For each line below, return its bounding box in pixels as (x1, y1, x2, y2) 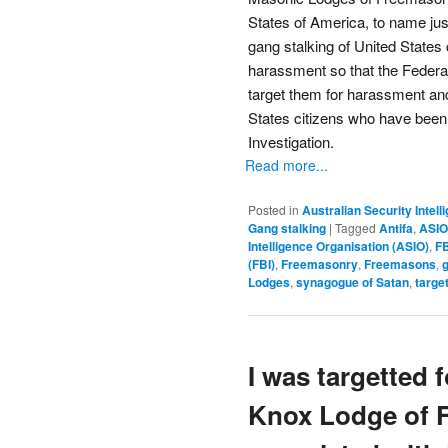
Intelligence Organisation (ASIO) (248, 236, 429, 255)
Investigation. (248, 131, 334, 153)
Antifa (379, 218, 413, 237)
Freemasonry (281, 254, 358, 273)
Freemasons (364, 254, 436, 273)
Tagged (335, 218, 376, 236)
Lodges (248, 272, 290, 291)
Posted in (248, 200, 299, 218)
